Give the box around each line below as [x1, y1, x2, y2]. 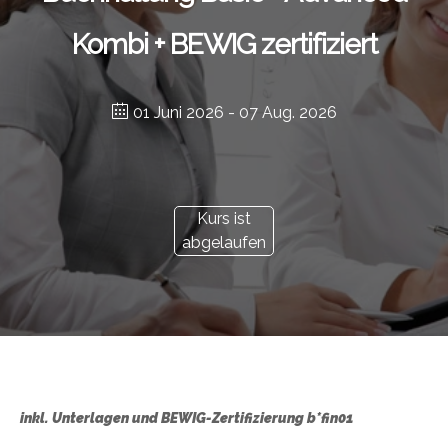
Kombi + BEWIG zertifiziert [71, 28, 377, 61]
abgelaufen [182, 233, 266, 252]
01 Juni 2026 [132, 103, 224, 122]
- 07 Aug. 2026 [223, 103, 337, 122]
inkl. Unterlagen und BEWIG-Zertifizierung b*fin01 [20, 410, 353, 426]
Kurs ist [197, 209, 251, 228]
